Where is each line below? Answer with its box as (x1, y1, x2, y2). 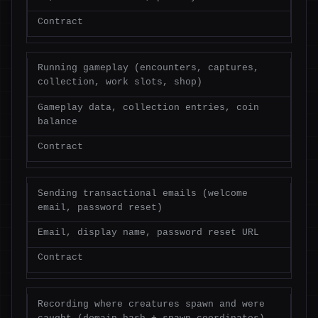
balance (37, 116, 77, 127)
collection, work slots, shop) (37, 77, 202, 88)
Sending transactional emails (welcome (37, 187, 248, 199)
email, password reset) (37, 202, 163, 213)
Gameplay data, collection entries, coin (37, 102, 259, 113)
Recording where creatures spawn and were (37, 298, 265, 309)
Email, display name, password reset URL (37, 227, 259, 238)
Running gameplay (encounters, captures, (37, 62, 259, 74)
